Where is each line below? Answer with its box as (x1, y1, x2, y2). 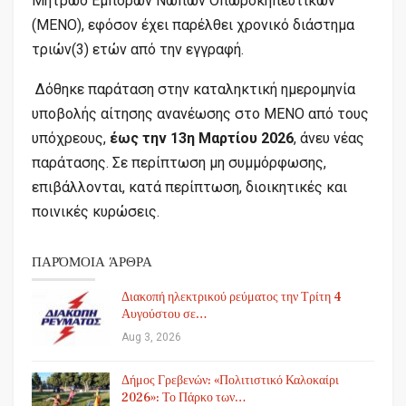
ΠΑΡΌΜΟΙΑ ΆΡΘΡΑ (32, 253, 152, 271)
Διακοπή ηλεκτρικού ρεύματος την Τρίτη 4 (121, 288, 342, 305)
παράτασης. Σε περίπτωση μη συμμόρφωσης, (32, 153, 326, 171)
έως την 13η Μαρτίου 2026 (110, 129, 294, 147)
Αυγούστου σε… (121, 305, 208, 323)
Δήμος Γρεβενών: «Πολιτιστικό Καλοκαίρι (121, 372, 339, 389)
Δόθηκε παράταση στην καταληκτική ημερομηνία (32, 80, 355, 98)
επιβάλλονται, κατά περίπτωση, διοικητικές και (32, 178, 347, 196)
